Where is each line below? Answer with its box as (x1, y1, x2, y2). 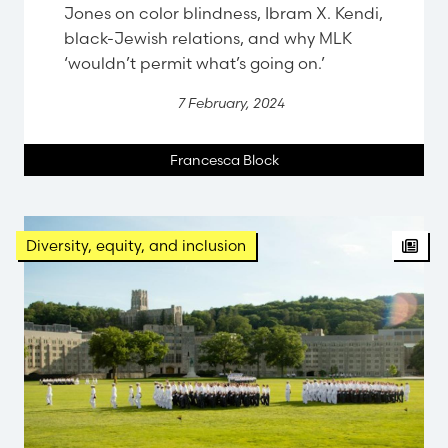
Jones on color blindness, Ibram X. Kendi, (64, 3, 383, 24)
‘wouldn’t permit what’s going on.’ (64, 53, 325, 74)
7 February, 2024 (178, 94, 285, 113)
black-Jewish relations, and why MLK (64, 28, 352, 49)
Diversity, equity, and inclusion (26, 236, 246, 256)
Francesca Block (169, 151, 279, 170)
